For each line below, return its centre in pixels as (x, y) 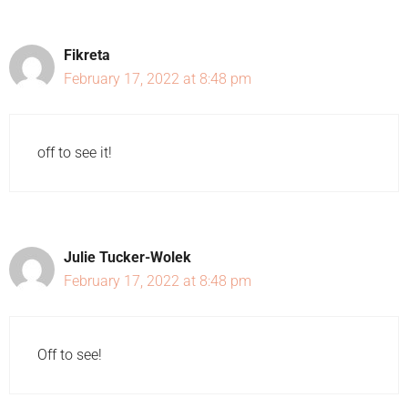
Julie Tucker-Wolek (127, 258)
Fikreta (87, 56)
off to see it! (75, 153)
